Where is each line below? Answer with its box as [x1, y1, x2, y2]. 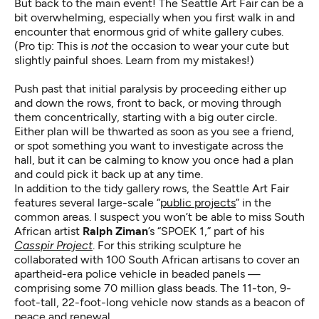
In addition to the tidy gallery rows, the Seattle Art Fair [14, 181, 289, 195]
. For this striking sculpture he [93, 238, 241, 252]
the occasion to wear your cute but [108, 38, 289, 53]
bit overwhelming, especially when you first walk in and [14, 10, 295, 24]
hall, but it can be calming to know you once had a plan [14, 152, 293, 167]
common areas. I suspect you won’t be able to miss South [14, 209, 305, 224]
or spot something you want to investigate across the [14, 138, 283, 152]
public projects [160, 195, 236, 209]
